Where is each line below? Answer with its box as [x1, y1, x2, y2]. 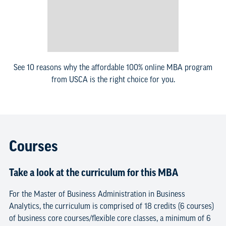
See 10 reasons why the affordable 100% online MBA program [14, 62, 212, 72]
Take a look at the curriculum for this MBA [9, 166, 178, 178]
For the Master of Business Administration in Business [9, 189, 185, 198]
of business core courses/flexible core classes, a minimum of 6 [9, 213, 211, 222]
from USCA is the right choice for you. [51, 74, 175, 84]
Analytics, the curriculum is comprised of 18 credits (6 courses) [9, 201, 214, 210]
